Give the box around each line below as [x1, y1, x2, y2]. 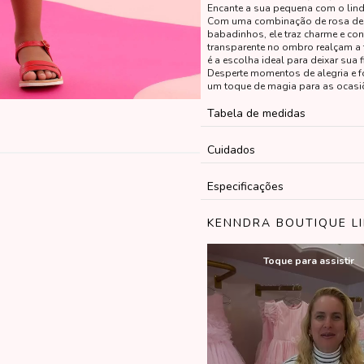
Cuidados [206, 142, 255, 158]
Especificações [206, 179, 284, 194]
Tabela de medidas [206, 106, 305, 121]
